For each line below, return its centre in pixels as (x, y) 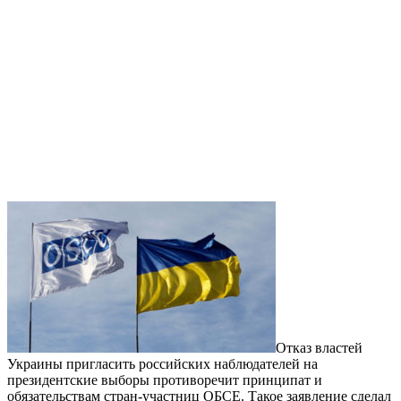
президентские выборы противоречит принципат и (165, 380)
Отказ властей (319, 348)
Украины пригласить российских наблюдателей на (162, 364)
